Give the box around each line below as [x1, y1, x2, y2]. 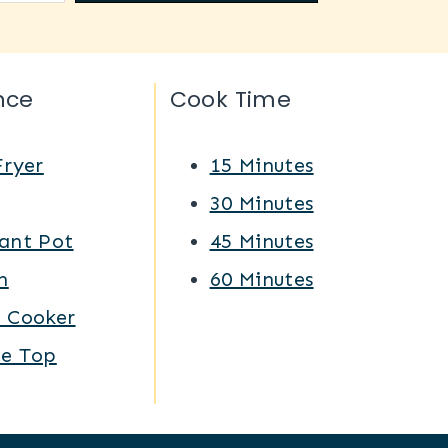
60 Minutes [209, 267, 314, 292]
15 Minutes [209, 153, 314, 178]
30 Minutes [209, 191, 314, 216]
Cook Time [169, 84, 292, 116]
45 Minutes [209, 229, 314, 254]
